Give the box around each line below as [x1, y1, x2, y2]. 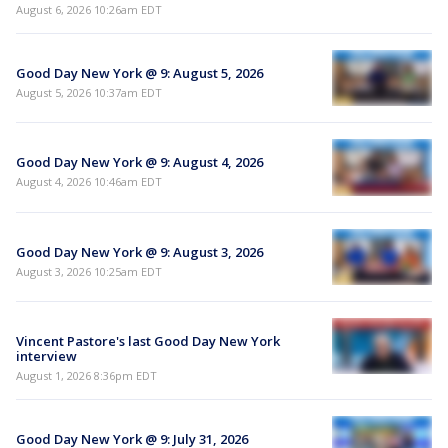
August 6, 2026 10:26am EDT [16, 2, 162, 18]
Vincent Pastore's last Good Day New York [16, 331, 280, 350]
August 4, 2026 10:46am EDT [16, 174, 162, 190]
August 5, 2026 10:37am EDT [16, 85, 162, 101]
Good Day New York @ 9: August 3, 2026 [16, 242, 263, 261]
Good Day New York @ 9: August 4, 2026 [16, 153, 263, 172]
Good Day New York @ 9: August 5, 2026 [16, 64, 263, 83]
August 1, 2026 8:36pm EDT [16, 367, 157, 383]
